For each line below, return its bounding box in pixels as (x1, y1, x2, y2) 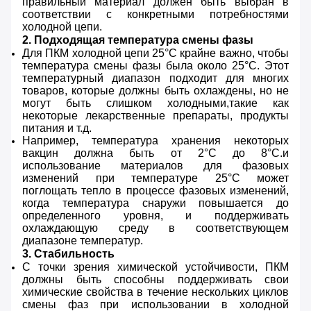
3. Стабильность (22, 248, 115, 260)
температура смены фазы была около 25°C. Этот (22, 60, 289, 72)
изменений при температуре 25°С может (22, 172, 289, 185)
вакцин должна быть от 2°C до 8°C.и (22, 147, 289, 160)
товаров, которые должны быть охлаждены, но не (22, 85, 289, 97)
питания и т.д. (22, 122, 92, 135)
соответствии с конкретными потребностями (22, 8, 289, 21)
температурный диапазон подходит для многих (22, 72, 289, 85)
